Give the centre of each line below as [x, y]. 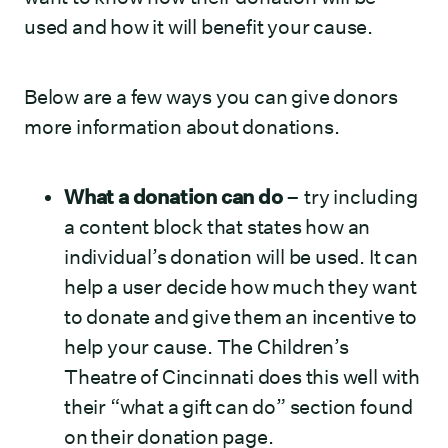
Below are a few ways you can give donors [211, 97]
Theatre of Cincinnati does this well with [242, 377]
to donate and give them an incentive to [241, 317]
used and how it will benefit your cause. [198, 27]
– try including [352, 197]
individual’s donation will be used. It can [241, 257]
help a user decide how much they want [240, 287]
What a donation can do [175, 197]
